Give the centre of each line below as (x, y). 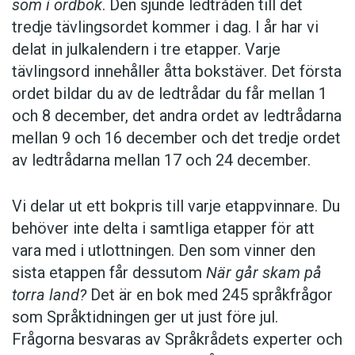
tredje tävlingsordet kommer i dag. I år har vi (165, 27)
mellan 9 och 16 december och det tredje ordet (176, 138)
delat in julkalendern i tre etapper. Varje (146, 50)
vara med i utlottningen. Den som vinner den (164, 251)
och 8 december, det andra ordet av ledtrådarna (177, 116)
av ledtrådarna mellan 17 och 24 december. (161, 160)
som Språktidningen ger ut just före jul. (145, 317)
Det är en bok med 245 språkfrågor (212, 295)
